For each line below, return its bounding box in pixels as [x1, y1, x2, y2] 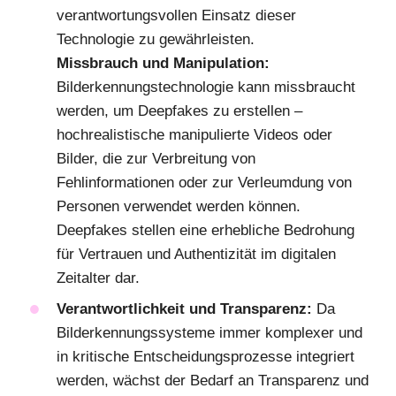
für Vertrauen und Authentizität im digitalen [57, 246, 336, 263]
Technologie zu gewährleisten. [57, 31, 255, 49]
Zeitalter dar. [57, 270, 140, 287]
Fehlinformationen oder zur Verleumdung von [57, 174, 352, 192]
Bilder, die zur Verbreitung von [57, 150, 255, 168]
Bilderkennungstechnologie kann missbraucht [57, 79, 355, 96]
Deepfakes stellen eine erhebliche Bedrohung [57, 222, 354, 240]
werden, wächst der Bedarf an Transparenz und [57, 372, 369, 390]
